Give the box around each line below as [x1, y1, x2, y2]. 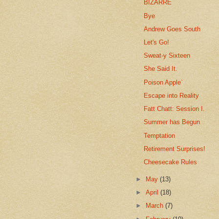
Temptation [144, 131, 175, 139]
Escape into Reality [144, 91, 199, 99]
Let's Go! [144, 39, 170, 46]
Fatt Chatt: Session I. [144, 105, 205, 113]
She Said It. [144, 65, 178, 73]
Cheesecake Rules [144, 158, 197, 166]
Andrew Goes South [144, 25, 201, 33]
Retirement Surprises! [144, 145, 206, 153]
